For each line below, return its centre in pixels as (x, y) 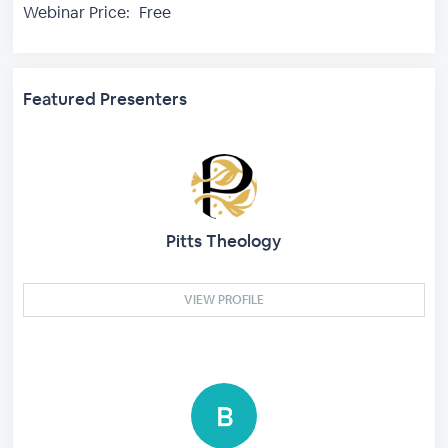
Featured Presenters (105, 99)
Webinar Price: (77, 12)
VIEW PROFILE (223, 300)
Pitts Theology (224, 241)
